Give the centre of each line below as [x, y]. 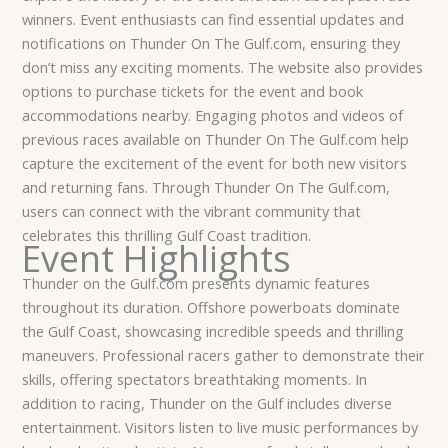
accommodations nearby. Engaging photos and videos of [213, 115]
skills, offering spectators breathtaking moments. [187, 379]
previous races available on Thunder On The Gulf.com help [216, 139]
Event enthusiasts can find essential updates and [240, 19]
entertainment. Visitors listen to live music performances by [220, 427]
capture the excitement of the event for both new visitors [215, 163]
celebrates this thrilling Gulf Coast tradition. [167, 235]
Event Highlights [157, 259]
